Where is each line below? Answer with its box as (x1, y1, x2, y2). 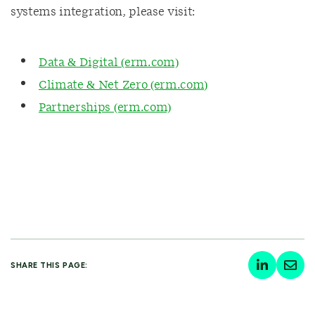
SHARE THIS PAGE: (11, 260, 88, 270)
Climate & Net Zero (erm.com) (39, 79, 208, 91)
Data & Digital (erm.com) (39, 57, 179, 68)
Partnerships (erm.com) (39, 102, 171, 113)
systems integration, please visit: (11, 6, 195, 18)
